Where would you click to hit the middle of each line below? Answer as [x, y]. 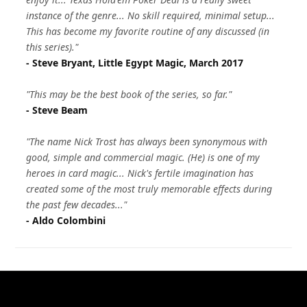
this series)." [52, 47]
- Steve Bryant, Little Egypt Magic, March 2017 [135, 63]
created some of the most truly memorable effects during [149, 189]
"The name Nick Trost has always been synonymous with [147, 142]
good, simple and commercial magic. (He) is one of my [143, 157]
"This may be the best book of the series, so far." [129, 94]
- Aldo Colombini [66, 220]
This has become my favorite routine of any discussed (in [148, 31]
